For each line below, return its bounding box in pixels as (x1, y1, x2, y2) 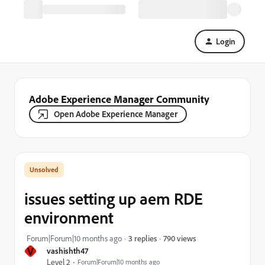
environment (24, 207, 114, 228)
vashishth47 (47, 245, 88, 256)
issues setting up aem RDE (24, 188, 203, 209)
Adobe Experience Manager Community (29, 92, 209, 105)
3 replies (128, 233, 157, 243)
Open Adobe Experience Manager (54, 108, 177, 119)
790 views (163, 232, 196, 243)
